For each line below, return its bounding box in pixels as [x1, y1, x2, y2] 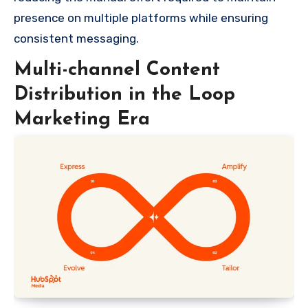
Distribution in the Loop [14, 85, 235, 104]
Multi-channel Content [14, 60, 220, 80]
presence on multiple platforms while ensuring [14, 10, 268, 25]
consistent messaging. [14, 31, 139, 45]
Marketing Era [14, 109, 150, 129]
